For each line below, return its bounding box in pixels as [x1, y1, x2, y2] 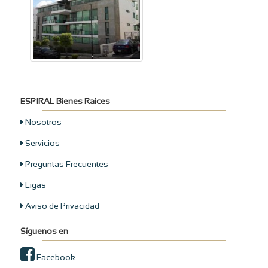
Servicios [23, 138, 60, 148]
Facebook [34, 252, 75, 263]
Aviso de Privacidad [23, 201, 99, 211]
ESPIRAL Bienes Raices [20, 96, 110, 106]
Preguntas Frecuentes [23, 159, 108, 169]
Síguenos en [20, 226, 68, 236]
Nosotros [23, 117, 62, 127]
